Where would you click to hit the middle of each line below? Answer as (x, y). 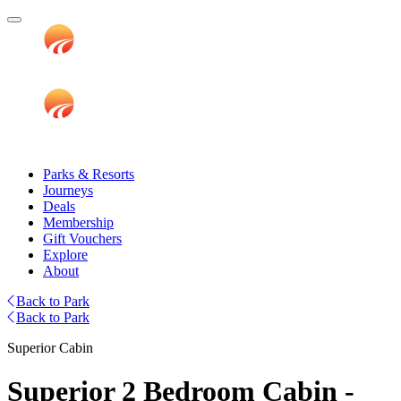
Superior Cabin (50, 348)
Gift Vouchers (82, 239)
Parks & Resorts (89, 174)
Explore (65, 255)
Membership (78, 222)
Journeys (68, 190)
